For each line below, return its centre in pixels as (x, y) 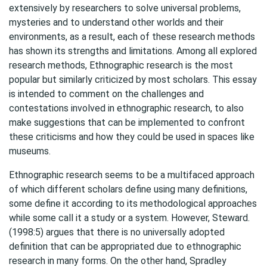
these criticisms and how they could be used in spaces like (132, 137)
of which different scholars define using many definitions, (128, 189)
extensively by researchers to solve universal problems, (125, 8)
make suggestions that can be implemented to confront (127, 122)
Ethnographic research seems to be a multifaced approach (132, 175)
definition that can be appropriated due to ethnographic (125, 246)
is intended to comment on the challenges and (106, 94)
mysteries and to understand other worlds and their (116, 22)
